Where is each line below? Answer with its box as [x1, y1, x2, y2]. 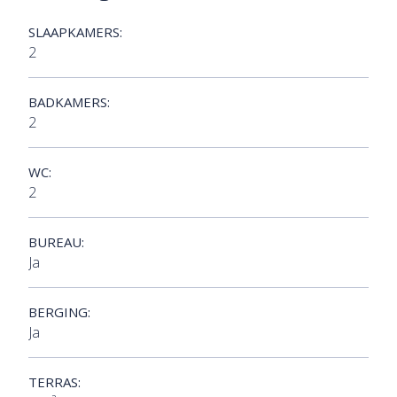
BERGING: [28, 303, 90, 322]
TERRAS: [28, 373, 81, 392]
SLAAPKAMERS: [28, 23, 122, 42]
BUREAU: [28, 233, 84, 252]
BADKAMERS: [28, 93, 110, 112]
